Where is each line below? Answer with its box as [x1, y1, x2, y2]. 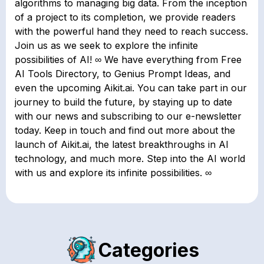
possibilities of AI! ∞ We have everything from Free [15, 53, 242, 65]
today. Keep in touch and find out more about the [15, 124, 235, 136]
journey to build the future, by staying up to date [15, 95, 232, 108]
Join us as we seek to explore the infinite [15, 39, 198, 51]
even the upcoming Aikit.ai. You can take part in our [15, 81, 247, 94]
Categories [98, 239, 199, 262]
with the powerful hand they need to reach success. [15, 25, 248, 37]
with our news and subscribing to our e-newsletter [15, 110, 242, 122]
